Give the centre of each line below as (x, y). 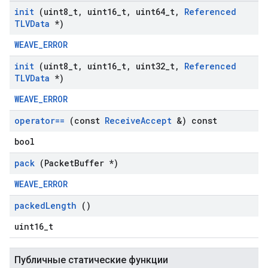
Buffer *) (96, 163)
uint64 (148, 12)
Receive (123, 121)
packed (30, 205)
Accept (156, 121)
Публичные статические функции (91, 260)
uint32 (148, 66)
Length (61, 205)
